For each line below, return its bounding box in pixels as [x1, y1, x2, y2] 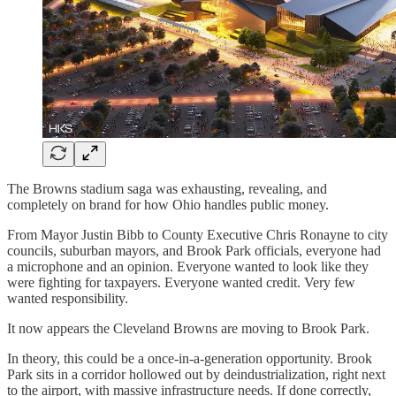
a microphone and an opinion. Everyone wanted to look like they [7, 258, 369, 274]
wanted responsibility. [7, 290, 128, 306]
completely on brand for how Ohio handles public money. [7, 196, 329, 212]
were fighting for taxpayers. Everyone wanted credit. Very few [7, 274, 355, 290]
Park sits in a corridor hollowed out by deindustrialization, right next [7, 366, 385, 382]
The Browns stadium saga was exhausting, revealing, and [7, 180, 327, 196]
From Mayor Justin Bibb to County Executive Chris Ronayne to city [7, 226, 388, 242]
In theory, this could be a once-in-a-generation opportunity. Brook [7, 350, 372, 366]
